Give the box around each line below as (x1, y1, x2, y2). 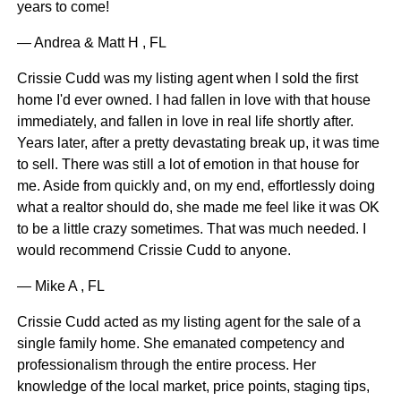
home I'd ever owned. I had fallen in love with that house (16, 92, 371, 108)
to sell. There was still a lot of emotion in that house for (16, 157, 359, 173)
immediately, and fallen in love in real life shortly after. (16, 114, 354, 130)
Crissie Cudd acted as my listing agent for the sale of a (16, 314, 361, 330)
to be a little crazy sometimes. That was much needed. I (16, 221, 366, 237)
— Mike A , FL (16, 278, 105, 294)
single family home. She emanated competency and (16, 336, 345, 352)
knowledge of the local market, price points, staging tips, (16, 379, 370, 395)
